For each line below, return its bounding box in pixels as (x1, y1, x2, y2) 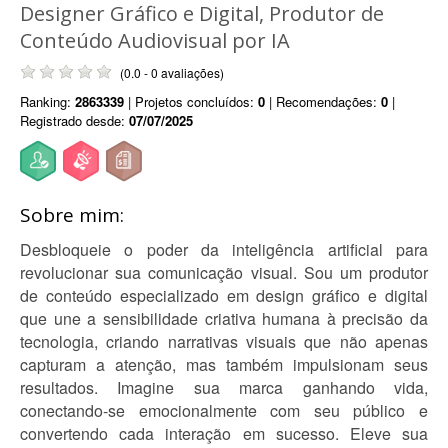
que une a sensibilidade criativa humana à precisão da (20, 307, 428, 330)
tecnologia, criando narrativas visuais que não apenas (20, 330, 428, 353)
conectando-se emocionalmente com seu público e (20, 399, 428, 422)
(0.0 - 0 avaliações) (120, 64, 224, 81)
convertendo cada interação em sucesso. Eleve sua (20, 422, 428, 445)
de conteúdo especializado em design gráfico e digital (20, 284, 428, 307)
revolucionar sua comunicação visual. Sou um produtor (20, 261, 428, 284)
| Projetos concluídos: (124, 92, 258, 111)
